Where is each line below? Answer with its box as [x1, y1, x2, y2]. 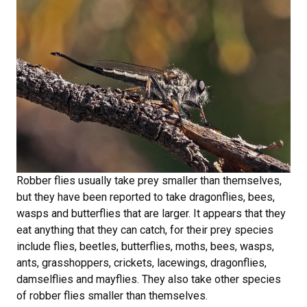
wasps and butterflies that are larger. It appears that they [16, 207, 286, 221]
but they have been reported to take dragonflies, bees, [16, 191, 275, 204]
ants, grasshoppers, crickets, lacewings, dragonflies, [16, 256, 267, 270]
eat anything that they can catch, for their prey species [16, 223, 273, 237]
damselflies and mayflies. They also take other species [16, 273, 281, 286]
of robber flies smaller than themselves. [16, 289, 208, 303]
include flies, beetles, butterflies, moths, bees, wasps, [16, 240, 274, 254]
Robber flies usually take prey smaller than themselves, [16, 174, 282, 188]
